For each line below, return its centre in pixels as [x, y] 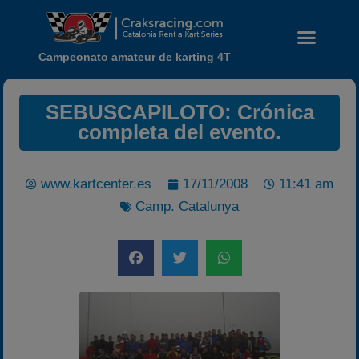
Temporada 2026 [276, 291]
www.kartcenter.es [96, 184]
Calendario [238, 266]
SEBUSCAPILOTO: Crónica [179, 112]
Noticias [231, 240]
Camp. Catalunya [187, 206]
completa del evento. [179, 132]
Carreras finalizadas [284, 316]
